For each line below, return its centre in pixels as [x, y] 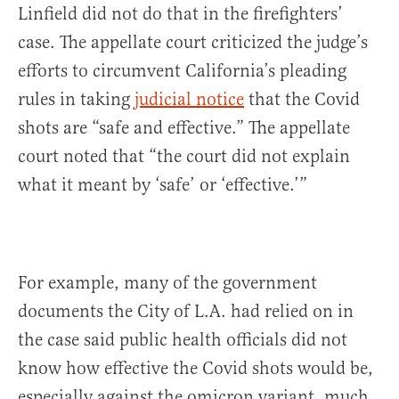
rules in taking [76, 100]
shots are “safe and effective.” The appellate [184, 128]
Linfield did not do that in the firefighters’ [180, 14]
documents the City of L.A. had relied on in [186, 312]
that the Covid [302, 100]
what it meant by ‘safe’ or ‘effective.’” [163, 185]
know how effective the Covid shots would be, [195, 369]
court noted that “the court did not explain [184, 157]
